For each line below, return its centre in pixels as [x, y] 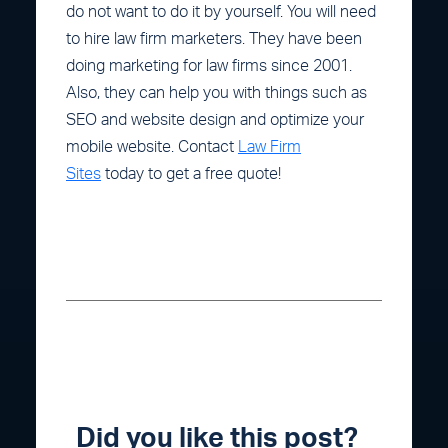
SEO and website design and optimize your [215, 119]
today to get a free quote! [191, 173]
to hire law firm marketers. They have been [214, 38]
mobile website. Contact [152, 146]
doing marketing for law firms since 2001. [209, 65]
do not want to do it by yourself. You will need [221, 11]
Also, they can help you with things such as [216, 92]
